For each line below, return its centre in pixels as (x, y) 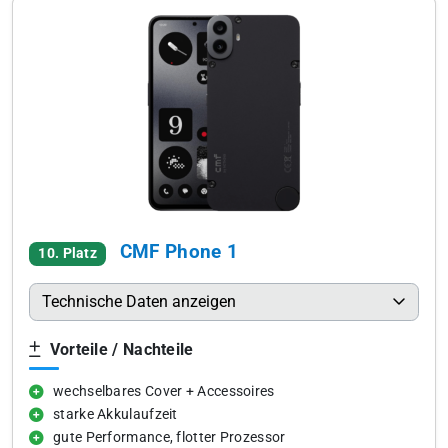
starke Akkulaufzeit (115, 414)
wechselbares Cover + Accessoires (164, 391)
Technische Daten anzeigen (139, 301)
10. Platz (68, 253)
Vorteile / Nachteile (119, 349)
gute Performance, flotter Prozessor (169, 437)
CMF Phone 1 (179, 251)
